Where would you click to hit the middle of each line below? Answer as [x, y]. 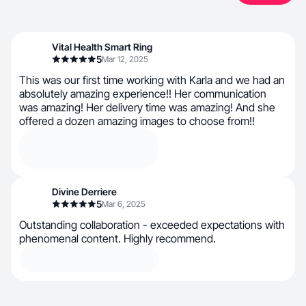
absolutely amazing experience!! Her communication [143, 94]
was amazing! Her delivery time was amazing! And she [147, 107]
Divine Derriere [84, 192]
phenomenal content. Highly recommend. [117, 238]
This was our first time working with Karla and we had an [152, 80]
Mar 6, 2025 [124, 204]
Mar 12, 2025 [125, 59]
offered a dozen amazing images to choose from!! [137, 121]
